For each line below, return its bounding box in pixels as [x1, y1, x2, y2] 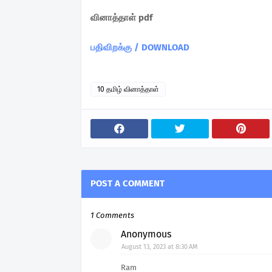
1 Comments [90, 211, 134, 220]
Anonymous [121, 228, 171, 240]
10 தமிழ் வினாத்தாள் [97, 85, 159, 93]
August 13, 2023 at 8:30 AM [121, 243, 198, 251]
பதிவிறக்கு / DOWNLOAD [90, 42, 189, 53]
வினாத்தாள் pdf [90, 12, 152, 23]
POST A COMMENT [90, 178, 165, 189]
